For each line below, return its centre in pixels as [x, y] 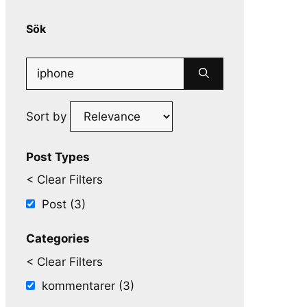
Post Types [58, 157]
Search [45, 66]
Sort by [48, 116]
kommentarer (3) [88, 286]
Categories [58, 238]
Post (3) [64, 204]
